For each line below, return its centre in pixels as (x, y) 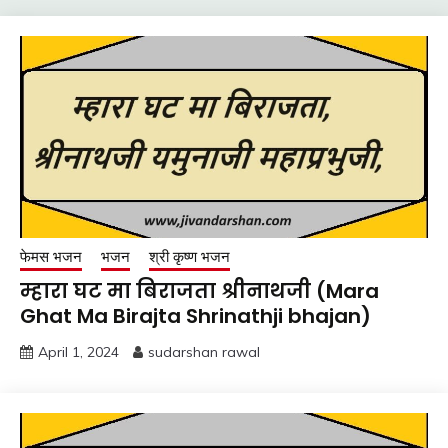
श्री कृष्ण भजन (189, 256)
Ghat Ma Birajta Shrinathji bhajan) (195, 315)
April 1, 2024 (78, 351)
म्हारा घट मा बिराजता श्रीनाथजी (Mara (199, 290)
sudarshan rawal (204, 351)
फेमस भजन (51, 256)
